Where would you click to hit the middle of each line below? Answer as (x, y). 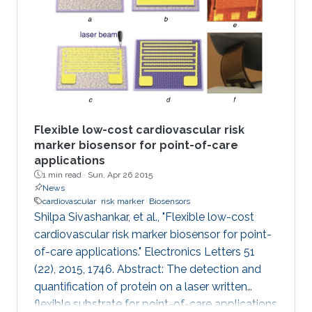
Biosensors (170, 201)
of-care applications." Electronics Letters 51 (145, 251)
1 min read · (65, 174)
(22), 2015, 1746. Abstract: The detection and (148, 269)
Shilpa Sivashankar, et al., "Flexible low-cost (144, 217)
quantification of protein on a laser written (141, 286)
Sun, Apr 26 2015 (120, 174)
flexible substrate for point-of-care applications (156, 304)
